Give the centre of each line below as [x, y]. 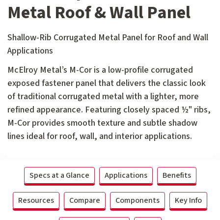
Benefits [177, 175]
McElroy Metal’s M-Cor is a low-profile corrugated [100, 70]
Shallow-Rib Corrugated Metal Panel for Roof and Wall [108, 38]
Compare [85, 200]
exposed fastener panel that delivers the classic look [107, 83]
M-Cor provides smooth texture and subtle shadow [102, 123]
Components [137, 200]
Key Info [188, 200]
